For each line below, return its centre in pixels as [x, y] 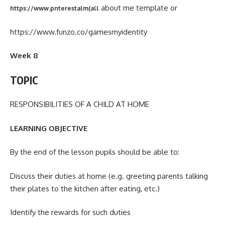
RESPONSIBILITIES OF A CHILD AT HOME [80, 104]
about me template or [138, 8]
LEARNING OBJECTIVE [49, 128]
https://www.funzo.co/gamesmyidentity [79, 32]
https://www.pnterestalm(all [54, 9]
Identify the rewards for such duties [70, 212]
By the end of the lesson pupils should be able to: [95, 152]
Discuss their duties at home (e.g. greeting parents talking [109, 176]
